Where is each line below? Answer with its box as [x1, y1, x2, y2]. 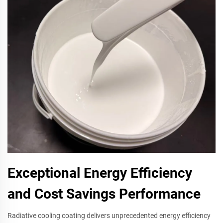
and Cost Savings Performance [7, 185, 201, 202]
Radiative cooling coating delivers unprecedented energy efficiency [7, 211, 211, 220]
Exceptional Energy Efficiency [7, 164, 192, 181]
